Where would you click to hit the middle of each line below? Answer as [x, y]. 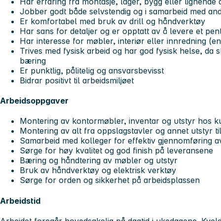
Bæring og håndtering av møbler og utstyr [99, 161]
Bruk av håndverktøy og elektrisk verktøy [98, 170]
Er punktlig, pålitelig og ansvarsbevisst [92, 70]
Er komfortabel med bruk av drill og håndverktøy [112, 21]
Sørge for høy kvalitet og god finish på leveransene [116, 151]
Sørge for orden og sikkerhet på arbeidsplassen [110, 180]
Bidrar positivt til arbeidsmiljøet [77, 80]
